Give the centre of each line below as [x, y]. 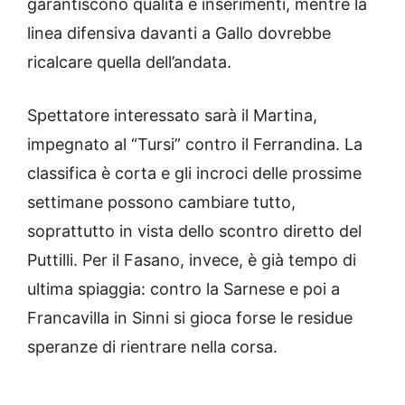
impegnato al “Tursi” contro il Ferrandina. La [195, 145]
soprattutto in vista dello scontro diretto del [194, 231]
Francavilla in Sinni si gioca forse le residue [190, 318]
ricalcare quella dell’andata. [129, 62]
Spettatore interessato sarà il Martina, [172, 116]
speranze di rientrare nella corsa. [152, 347]
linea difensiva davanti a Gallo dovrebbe [179, 33]
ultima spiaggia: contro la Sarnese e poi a [184, 289]
